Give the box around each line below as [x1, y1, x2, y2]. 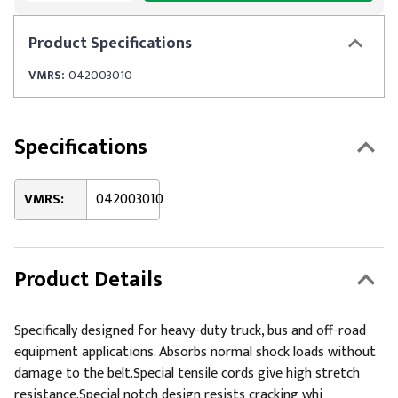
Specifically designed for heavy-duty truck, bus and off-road [14, 319, 366, 343]
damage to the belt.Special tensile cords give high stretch [14, 362, 360, 386]
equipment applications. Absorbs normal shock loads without [14, 340, 376, 364]
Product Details [14, 262, 163, 298]
